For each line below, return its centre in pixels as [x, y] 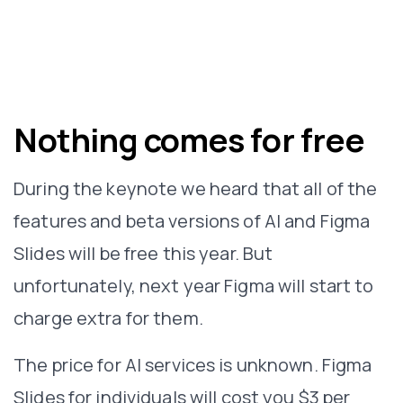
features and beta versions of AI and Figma [192, 220]
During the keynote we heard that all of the [196, 188]
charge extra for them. [108, 318]
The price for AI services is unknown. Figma [193, 364]
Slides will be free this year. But [143, 253]
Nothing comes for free [189, 139]
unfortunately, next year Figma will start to [194, 285]
